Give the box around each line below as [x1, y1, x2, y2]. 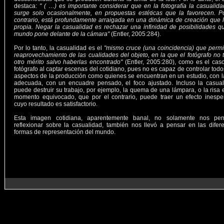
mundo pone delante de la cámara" [14, 30, 111, 37]
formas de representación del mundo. [14, 128, 115, 135]
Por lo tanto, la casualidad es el [14, 44, 104, 51]
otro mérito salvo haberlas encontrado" [14, 58, 123, 65]
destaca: [14, 2, 39, 9]
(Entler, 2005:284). [111, 30, 161, 37]
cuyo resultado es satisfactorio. [14, 100, 97, 107]
